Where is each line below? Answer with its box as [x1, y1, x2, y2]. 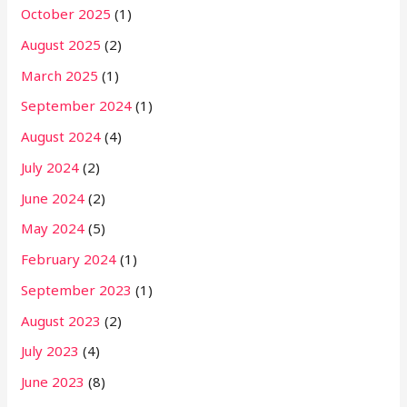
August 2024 [21, 127, 102, 146]
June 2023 [21, 372, 85, 392]
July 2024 [21, 157, 80, 176]
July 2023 [21, 342, 80, 361]
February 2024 [21, 250, 117, 269]
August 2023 [21, 311, 102, 330]
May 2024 [21, 219, 85, 238]
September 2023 [21, 280, 133, 299]
